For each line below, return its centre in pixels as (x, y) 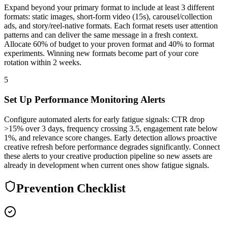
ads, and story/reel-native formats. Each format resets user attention (111, 26)
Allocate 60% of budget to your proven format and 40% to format (109, 44)
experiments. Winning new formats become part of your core (101, 53)
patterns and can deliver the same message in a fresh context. (101, 35)
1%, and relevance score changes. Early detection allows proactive (110, 137)
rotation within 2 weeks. (43, 63)
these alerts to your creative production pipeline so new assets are (108, 156)
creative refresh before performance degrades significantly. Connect (112, 147)
